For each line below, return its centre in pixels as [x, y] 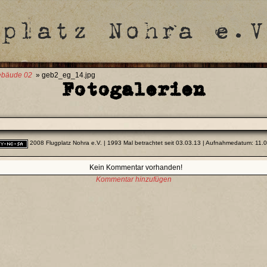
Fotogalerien [133, 89]
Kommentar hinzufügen [133, 180]
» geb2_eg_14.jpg [64, 75]
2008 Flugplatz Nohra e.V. [65, 143]
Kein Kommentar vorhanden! [136, 168]
